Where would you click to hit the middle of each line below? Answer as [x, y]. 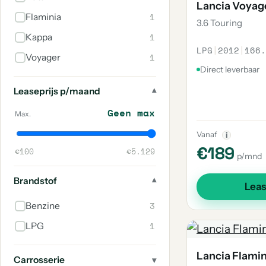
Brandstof [35, 181]
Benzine [43, 206]
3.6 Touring [219, 23]
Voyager [43, 57]
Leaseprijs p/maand [57, 91]
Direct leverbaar [230, 69]
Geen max [131, 113]
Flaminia [43, 17]
